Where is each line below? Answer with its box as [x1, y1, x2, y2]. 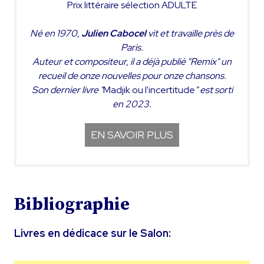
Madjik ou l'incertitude [103, 83, 195, 96]
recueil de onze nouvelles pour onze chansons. [38, 69, 226, 82]
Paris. [121, 41, 143, 54]
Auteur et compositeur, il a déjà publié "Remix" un [32, 55, 232, 68]
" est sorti [194, 83, 233, 96]
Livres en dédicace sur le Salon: [14, 226, 171, 240]
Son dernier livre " [31, 83, 103, 96]
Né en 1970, [30, 27, 81, 39]
